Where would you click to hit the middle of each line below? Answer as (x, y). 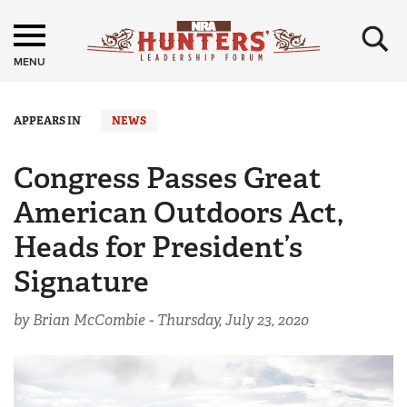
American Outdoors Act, (179, 213)
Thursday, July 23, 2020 (233, 320)
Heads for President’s (158, 247)
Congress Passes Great (168, 178)
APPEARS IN (47, 121)
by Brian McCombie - (85, 320)
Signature (81, 282)
